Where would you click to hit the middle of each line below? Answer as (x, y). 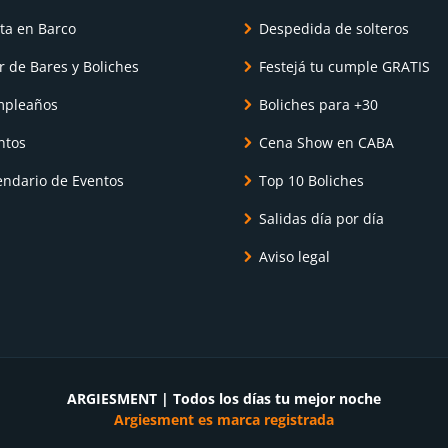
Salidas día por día (321, 218)
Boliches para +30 (318, 104)
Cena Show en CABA (326, 142)
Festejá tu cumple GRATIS (344, 66)
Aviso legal (294, 256)
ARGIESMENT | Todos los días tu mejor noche (224, 398)
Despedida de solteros (334, 28)
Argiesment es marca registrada (224, 419)
